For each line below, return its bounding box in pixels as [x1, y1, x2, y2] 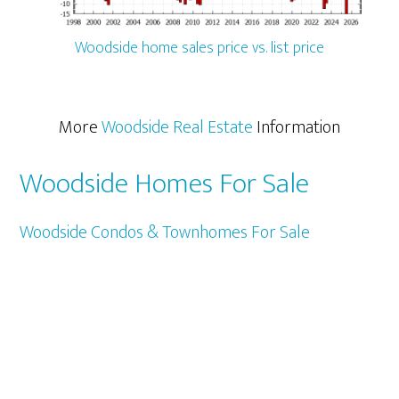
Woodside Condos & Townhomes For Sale [20, 216, 311, 248]
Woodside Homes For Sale [20, 159, 310, 208]
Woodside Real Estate [102, 111, 253, 142]
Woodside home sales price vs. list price [75, 34, 324, 61]
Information [253, 111, 340, 142]
